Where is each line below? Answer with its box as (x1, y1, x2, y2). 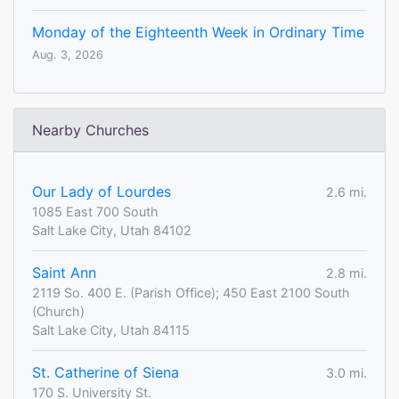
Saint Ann (32, 264, 96, 282)
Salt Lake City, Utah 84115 (32, 322, 190, 338)
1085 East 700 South (32, 204, 159, 220)
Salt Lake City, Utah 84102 (32, 223, 191, 239)
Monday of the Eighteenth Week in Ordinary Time (32, 23, 364, 42)
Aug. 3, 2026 (32, 48, 103, 62)
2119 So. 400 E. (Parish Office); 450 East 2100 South (32, 285, 350, 301)
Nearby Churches (32, 121, 149, 140)
